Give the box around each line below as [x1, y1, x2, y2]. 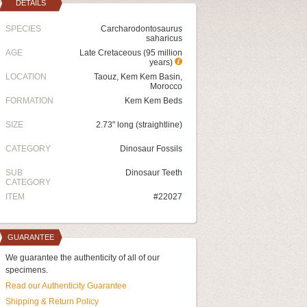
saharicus [146, 34, 182, 43]
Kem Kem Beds [125, 96, 182, 106]
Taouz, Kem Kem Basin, [94, 72, 182, 82]
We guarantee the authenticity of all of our [5, 253, 160, 262]
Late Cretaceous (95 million [79, 48, 182, 58]
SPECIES [5, 24, 41, 34]
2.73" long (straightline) [96, 120, 182, 130]
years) [149, 58, 175, 67]
